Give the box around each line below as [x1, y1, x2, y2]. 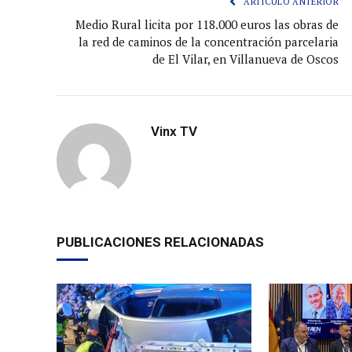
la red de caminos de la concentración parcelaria [79, 33, 339, 49]
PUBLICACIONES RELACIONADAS [57, 233, 264, 250]
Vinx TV [151, 123, 197, 139]
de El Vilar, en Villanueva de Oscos [152, 50, 339, 67]
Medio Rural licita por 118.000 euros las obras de [75, 16, 339, 32]
